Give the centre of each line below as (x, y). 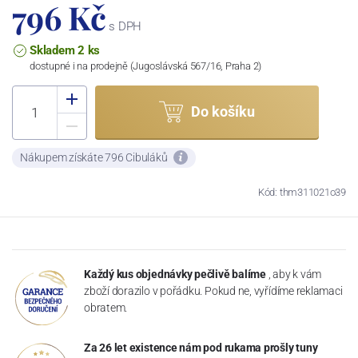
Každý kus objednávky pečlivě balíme (175, 274)
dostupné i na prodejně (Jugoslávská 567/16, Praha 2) (146, 66)
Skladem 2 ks (65, 50)
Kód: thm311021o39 (302, 192)
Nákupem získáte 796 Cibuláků (95, 157)
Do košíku (223, 112)
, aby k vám (295, 274)
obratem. (106, 307)
